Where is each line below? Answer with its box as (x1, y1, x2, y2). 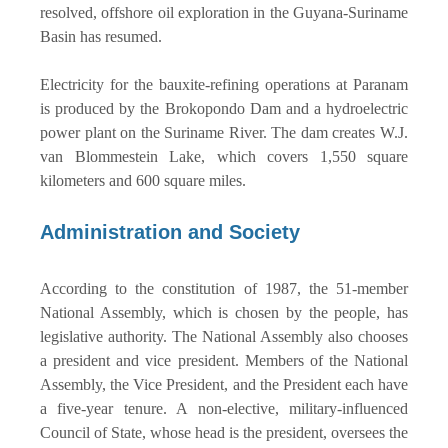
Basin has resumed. (40, 27, 162, 45)
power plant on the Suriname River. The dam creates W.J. (40, 123, 408, 141)
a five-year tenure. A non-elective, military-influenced (40, 399, 408, 417)
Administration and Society (40, 220, 300, 243)
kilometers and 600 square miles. (40, 171, 250, 189)
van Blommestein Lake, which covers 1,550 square (40, 147, 408, 165)
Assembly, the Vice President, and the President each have (40, 375, 408, 393)
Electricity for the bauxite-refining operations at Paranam (40, 75, 408, 93)
